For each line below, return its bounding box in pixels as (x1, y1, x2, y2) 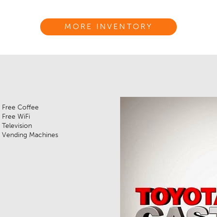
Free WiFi (1, 113, 30, 121)
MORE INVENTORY (64, 23, 153, 31)
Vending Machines (1, 132, 58, 139)
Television (1, 123, 32, 130)
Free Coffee (1, 104, 39, 111)
